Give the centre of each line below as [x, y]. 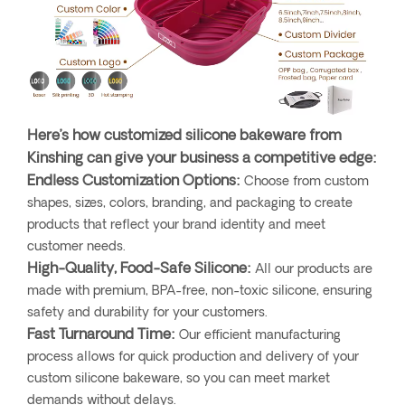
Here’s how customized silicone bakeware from [184, 136]
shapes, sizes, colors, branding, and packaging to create [190, 203]
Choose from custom [305, 182]
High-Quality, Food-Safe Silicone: [139, 269]
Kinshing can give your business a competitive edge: [202, 159]
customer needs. [76, 247]
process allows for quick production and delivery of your [193, 357]
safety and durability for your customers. [147, 313]
